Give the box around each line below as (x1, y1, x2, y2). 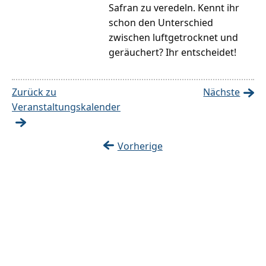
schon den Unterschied (109, 16, 214, 30)
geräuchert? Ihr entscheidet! (109, 46, 237, 59)
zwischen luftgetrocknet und (109, 31, 239, 45)
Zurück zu (12, 85, 56, 99)
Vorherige (117, 140, 163, 153)
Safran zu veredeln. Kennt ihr (109, 1, 240, 15)
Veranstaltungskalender (12, 100, 121, 114)
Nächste (203, 85, 240, 99)
